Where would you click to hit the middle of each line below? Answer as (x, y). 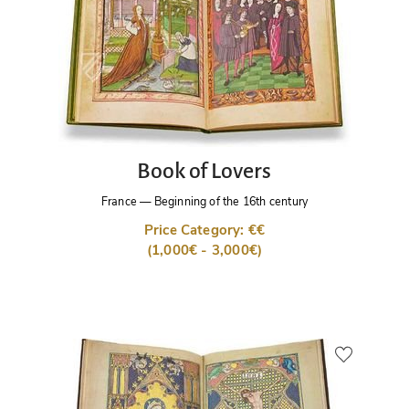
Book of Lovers (204, 170)
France (119, 201)
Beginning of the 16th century (231, 201)
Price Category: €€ (204, 231)
